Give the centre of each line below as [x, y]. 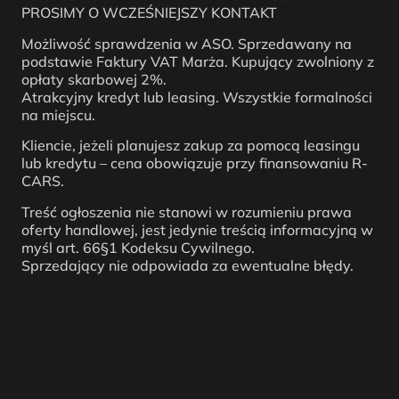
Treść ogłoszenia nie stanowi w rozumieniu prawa [187, 212]
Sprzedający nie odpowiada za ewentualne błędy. [187, 265]
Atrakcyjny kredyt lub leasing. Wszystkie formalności [197, 97]
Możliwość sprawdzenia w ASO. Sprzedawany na [187, 43]
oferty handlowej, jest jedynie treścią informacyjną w [197, 229]
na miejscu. [58, 114]
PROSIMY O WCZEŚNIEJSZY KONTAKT [149, 13]
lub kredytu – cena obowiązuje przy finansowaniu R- [195, 163]
